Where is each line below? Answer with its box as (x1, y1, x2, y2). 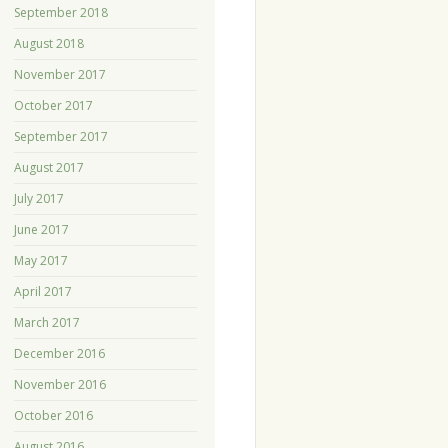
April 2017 (13, 283, 72, 301)
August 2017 (13, 159, 84, 177)
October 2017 (13, 97, 93, 115)
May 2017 (13, 252, 68, 270)
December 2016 (13, 345, 105, 363)
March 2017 (13, 314, 80, 332)
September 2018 (13, 4, 108, 22)
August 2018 (13, 35, 84, 53)
